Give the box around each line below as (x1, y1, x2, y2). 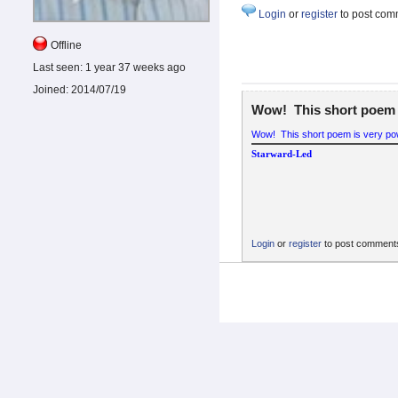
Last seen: (33, 60, 83, 74)
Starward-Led (251, 147, 312, 159)
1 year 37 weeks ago (83, 60, 186, 74)
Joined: (33, 83, 68, 96)
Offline (51, 38, 82, 52)
